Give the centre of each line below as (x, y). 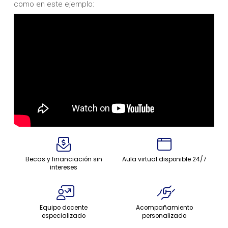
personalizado (164, 216)
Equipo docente (64, 208)
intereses (64, 168)
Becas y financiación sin (64, 160)
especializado (64, 216)
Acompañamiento (164, 208)
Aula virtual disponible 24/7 (164, 160)
